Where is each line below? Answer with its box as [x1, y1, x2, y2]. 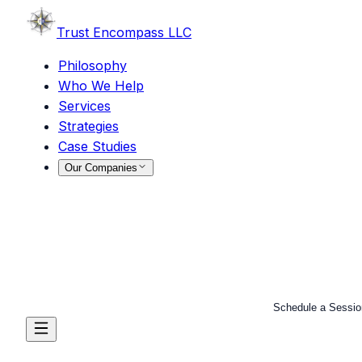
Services [58, 98, 111, 114]
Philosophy [58, 57, 127, 74]
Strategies [58, 118, 119, 134]
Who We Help [58, 78, 144, 94]
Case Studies [58, 138, 137, 154]
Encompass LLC [93, 24, 192, 40]
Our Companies [65, 162, 137, 174]
